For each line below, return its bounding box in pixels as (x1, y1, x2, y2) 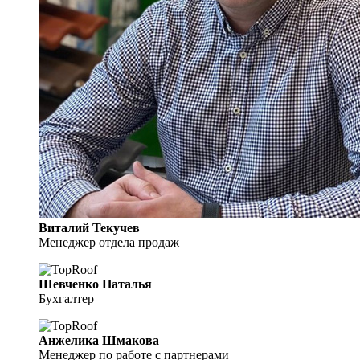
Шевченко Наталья (39, 276, 152, 291)
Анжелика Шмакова (39, 333, 159, 347)
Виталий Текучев (39, 220, 140, 235)
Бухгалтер (39, 291, 94, 305)
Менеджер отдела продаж (39, 235, 179, 249)
